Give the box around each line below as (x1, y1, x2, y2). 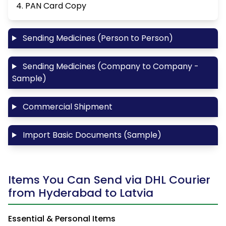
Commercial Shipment (20, 100, 112, 112)
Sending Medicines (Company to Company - (20, 60, 199, 72)
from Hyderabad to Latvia (8, 185, 153, 201)
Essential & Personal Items (8, 212, 116, 224)
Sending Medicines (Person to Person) (20, 32, 173, 44)
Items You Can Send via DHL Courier (8, 172, 210, 188)
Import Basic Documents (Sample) (20, 129, 161, 141)
